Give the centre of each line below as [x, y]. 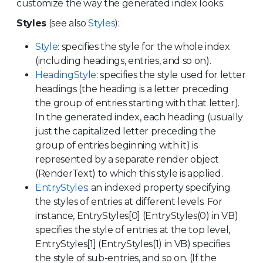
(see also [67, 23]
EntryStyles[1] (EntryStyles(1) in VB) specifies [133, 244]
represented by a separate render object [127, 159]
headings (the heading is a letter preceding [132, 89]
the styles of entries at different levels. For [129, 201]
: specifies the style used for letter [171, 75]
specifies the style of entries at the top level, [133, 230]
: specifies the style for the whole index [144, 46]
